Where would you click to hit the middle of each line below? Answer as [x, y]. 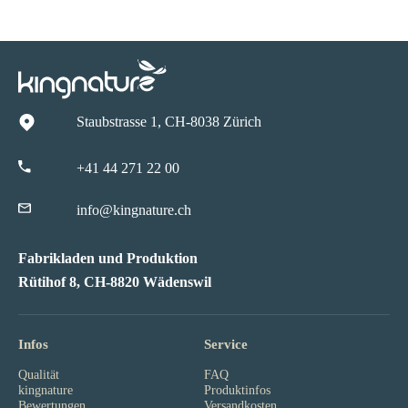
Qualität [39, 374]
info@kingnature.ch [134, 209]
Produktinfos [237, 389]
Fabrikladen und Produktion [108, 259]
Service [226, 344]
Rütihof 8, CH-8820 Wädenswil [115, 282]
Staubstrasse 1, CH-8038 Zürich [169, 122]
